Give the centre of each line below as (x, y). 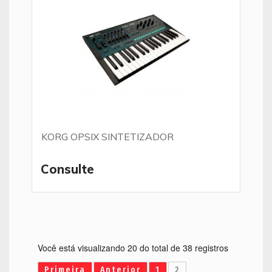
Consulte (67, 169)
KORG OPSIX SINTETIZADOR (107, 137)
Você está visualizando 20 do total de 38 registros (133, 248)
